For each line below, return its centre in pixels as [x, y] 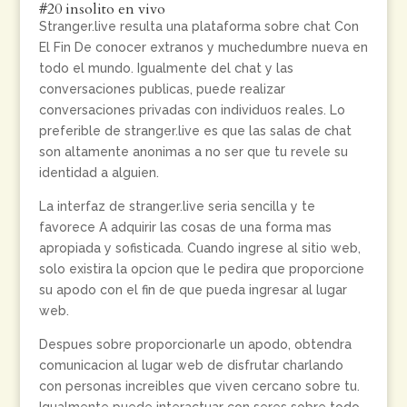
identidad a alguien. [99, 173]
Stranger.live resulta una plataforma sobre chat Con [199, 26]
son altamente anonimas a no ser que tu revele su [193, 152]
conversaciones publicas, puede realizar [162, 89]
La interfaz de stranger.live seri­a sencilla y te [177, 206]
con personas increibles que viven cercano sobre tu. [199, 386]
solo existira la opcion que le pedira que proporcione [201, 269]
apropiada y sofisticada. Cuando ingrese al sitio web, [199, 248]
